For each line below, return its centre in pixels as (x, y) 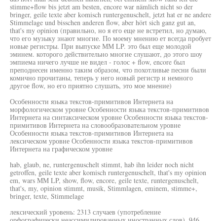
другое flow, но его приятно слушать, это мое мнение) (91, 86)
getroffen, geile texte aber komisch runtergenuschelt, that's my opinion (108, 172)
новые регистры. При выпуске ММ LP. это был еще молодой (101, 46)
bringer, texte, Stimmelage (47, 196)
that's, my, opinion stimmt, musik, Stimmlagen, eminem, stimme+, (104, 188)
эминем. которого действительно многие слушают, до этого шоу (106, 54)
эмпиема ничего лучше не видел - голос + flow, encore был (97, 62)
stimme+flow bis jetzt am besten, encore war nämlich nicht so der (101, 7)
